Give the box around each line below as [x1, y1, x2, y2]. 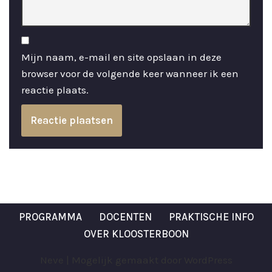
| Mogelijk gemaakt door [63, 254, 184, 266]
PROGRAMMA [18, 211, 82, 223]
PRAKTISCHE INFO [168, 211, 254, 223]
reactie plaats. [21, 84, 89, 96]
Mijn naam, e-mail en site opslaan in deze [21, 51, 222, 63]
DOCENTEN [98, 211, 152, 223]
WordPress [183, 254, 233, 266]
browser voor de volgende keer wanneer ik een [21, 67, 239, 80]
